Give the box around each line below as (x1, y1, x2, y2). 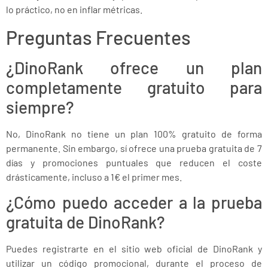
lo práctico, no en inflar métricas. (6, 4, 142, 16)
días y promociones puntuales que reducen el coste (6, 156, 262, 168)
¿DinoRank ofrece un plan (6, 57, 262, 78)
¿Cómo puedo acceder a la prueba (6, 191, 262, 212)
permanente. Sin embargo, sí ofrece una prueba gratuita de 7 (6, 142, 262, 154)
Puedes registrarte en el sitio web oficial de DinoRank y (6, 242, 262, 254)
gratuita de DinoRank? (6, 211, 165, 232)
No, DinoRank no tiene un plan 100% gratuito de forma (6, 127, 262, 139)
